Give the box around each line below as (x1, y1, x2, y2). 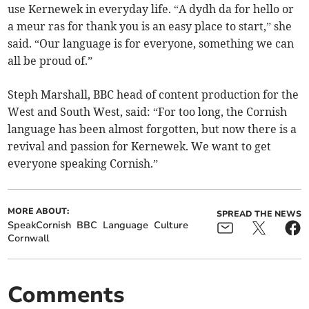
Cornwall (8, 231, 50, 245)
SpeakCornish (8, 218, 72, 232)
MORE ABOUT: (8, 205, 70, 217)
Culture (154, 218, 189, 232)
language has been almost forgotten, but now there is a (8, 121, 297, 136)
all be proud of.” (8, 53, 93, 68)
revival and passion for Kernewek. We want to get (8, 139, 272, 153)
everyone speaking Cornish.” (8, 156, 159, 170)
